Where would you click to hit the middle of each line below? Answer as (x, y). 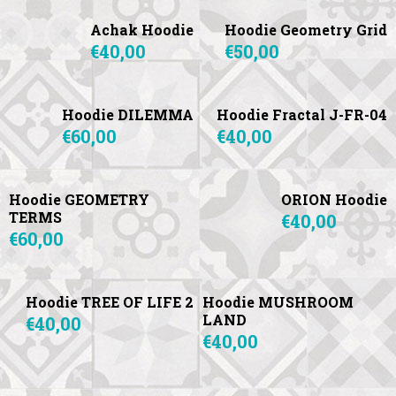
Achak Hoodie (142, 30)
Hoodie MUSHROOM (278, 302)
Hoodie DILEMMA (128, 115)
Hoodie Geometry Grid (306, 30)
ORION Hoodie (334, 200)
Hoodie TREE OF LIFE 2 (110, 302)
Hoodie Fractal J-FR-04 (302, 115)
